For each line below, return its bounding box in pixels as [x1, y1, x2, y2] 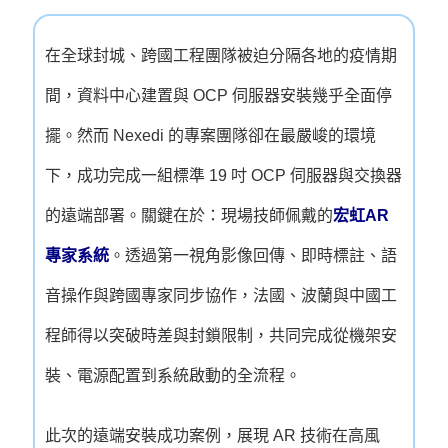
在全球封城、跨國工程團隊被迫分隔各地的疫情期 [45, 47, 398, 64]
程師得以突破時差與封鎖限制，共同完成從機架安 [45, 327, 398, 344]
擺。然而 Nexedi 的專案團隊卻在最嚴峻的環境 [45, 127, 377, 144]
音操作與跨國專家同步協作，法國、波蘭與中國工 [45, 287, 398, 304]
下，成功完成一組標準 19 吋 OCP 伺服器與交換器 [45, 167, 403, 184]
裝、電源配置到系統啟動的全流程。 [45, 367, 302, 384]
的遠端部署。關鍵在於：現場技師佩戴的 [45, 207, 334, 224]
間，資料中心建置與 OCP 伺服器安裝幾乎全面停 [45, 87, 393, 104]
